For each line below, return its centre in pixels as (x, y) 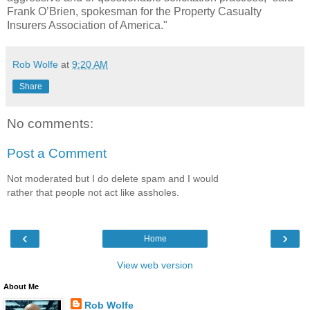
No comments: (50, 123)
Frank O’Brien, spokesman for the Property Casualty (134, 11)
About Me (21, 287)
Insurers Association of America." (87, 25)
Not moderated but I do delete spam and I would (113, 178)
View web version (155, 265)
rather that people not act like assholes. (93, 192)
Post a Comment (57, 154)
